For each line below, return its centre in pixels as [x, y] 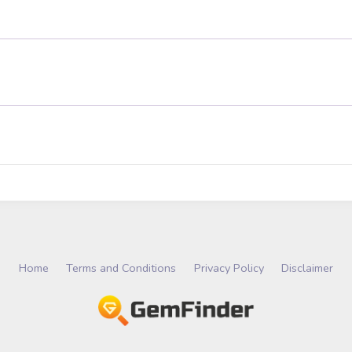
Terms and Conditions [121, 268]
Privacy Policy [229, 268]
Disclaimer [307, 268]
